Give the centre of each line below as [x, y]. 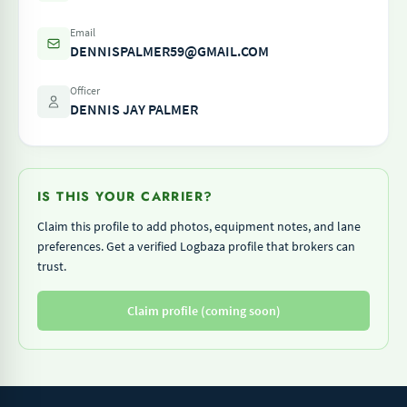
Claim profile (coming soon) [203, 311]
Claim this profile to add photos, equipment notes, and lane [199, 226]
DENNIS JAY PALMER [134, 109]
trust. [52, 266]
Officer [85, 90]
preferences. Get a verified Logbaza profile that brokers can [196, 246]
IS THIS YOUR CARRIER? [125, 196]
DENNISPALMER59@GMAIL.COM [169, 51]
